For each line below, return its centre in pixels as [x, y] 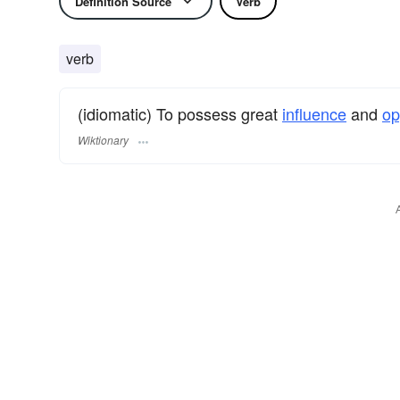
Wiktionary [103, 140]
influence [314, 113]
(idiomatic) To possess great [180, 113]
